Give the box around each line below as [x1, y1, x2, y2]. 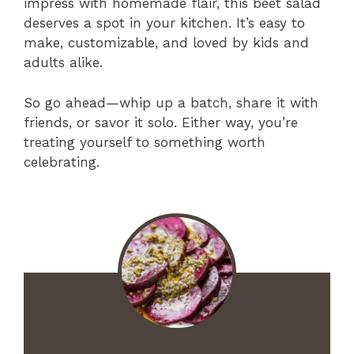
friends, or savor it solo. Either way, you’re [24, 114, 298, 130]
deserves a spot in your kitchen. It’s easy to [24, 15, 305, 32]
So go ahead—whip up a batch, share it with [24, 94, 318, 111]
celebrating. [24, 153, 100, 170]
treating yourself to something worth [24, 134, 265, 150]
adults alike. [24, 55, 103, 71]
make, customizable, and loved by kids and [24, 35, 309, 51]
